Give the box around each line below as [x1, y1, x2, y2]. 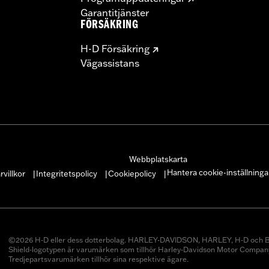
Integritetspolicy [36, 168, 97, 178]
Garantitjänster [80, 6, 149, 19]
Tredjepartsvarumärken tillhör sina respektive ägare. [8, 254, 189, 264]
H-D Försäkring [80, 42, 150, 55]
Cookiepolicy [108, 168, 156, 178]
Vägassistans [80, 56, 139, 69]
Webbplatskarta [129, 154, 187, 164]
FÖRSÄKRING [80, 19, 139, 32]
